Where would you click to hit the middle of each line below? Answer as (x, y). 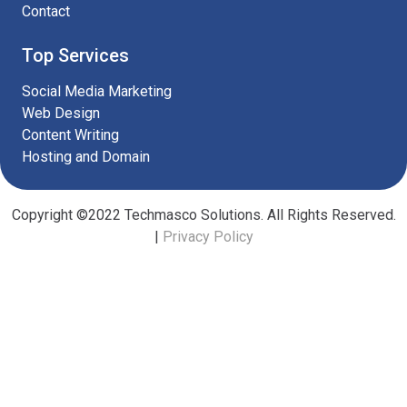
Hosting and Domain (86, 157)
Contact (46, 11)
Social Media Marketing (97, 91)
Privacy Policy (208, 237)
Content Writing (70, 135)
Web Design (61, 113)
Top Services (75, 55)
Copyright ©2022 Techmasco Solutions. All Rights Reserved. (203, 215)
